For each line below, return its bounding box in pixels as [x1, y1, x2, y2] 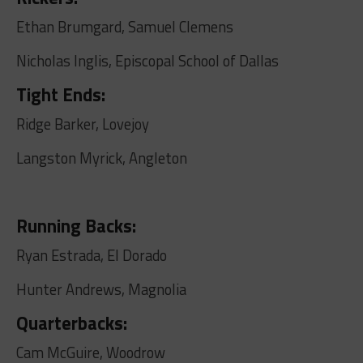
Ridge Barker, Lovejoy [15, 113, 149, 136]
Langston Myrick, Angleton [15, 147, 187, 170]
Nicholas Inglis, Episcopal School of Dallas [15, 49, 279, 73]
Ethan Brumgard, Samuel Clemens [15, 15, 233, 39]
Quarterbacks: [15, 310, 131, 338]
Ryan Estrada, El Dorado [15, 244, 167, 267]
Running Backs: [15, 212, 140, 241]
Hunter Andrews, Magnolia [15, 278, 186, 301]
